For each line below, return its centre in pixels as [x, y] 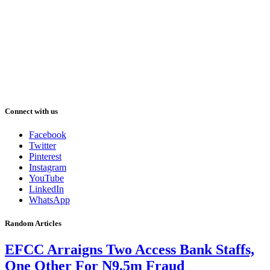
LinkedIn [46, 189]
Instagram [48, 167]
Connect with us [31, 111]
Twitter [42, 146]
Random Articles [33, 224]
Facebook [48, 135]
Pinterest [45, 156]
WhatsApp [49, 200]
